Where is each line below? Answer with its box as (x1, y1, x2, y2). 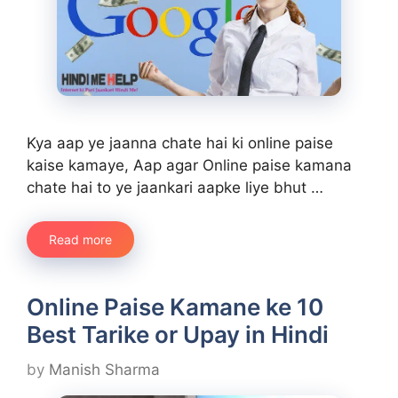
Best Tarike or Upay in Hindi (27, 321, 329, 348)
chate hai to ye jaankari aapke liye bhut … (27, 178, 323, 196)
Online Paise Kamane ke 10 (27, 293, 323, 321)
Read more (49, 232, 112, 247)
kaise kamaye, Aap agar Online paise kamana (27, 155, 352, 174)
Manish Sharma (49, 360, 160, 378)
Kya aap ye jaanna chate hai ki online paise (27, 133, 333, 152)
